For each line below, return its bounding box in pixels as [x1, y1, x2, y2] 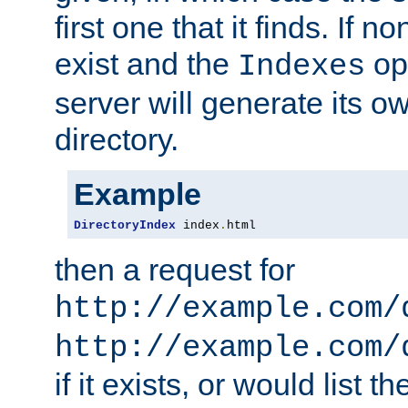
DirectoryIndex [74, 219, 176, 233]
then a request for [55, 252, 295, 288]
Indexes [238, 49, 365, 85]
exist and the [55, 46, 238, 82]
